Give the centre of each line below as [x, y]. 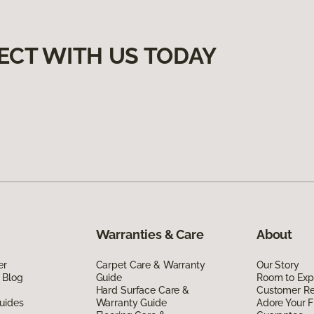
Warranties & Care [150, 234]
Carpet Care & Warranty [150, 265]
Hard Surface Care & [142, 290]
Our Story [278, 265]
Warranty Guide [131, 302]
